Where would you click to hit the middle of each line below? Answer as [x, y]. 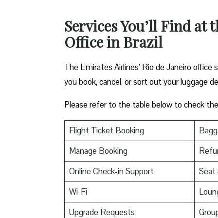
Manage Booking [98, 151]
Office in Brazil [113, 42]
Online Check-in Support [111, 171]
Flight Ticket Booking [106, 130]
